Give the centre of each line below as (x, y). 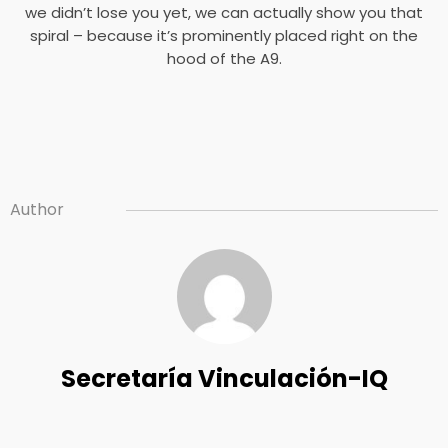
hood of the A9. (224, 58)
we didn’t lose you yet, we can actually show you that (224, 12)
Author (37, 209)
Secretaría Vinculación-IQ (224, 378)
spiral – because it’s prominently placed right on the (224, 35)
